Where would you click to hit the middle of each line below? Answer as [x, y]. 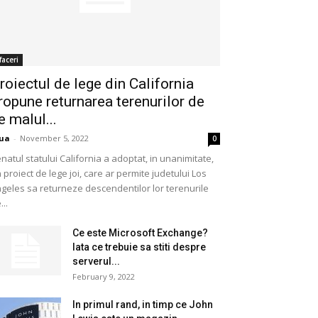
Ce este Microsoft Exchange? [140, 233]
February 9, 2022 [104, 276]
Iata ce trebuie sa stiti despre [139, 247]
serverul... [96, 261]
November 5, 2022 [54, 138]
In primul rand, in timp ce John [143, 305]
